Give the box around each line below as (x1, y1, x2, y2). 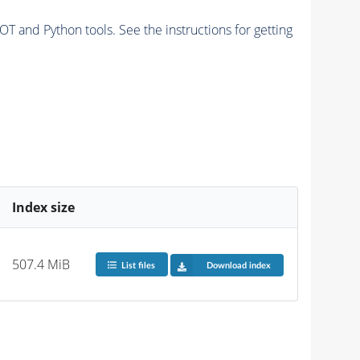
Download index (206, 260, 271, 270)
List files (121, 260, 155, 270)
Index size (12, 198, 76, 216)
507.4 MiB (12, 255, 71, 273)
